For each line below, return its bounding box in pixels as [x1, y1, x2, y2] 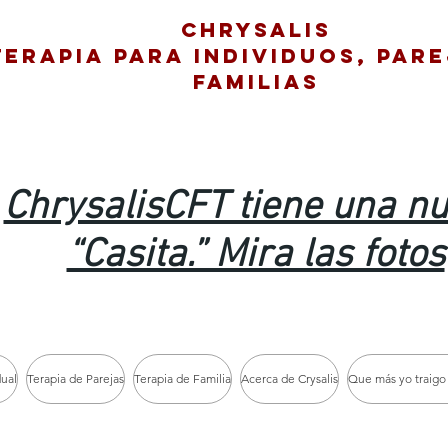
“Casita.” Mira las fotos [66, 232, 445, 280]
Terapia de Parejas [27, 371, 124, 386]
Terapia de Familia [134, 371, 231, 386]
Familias [192, 69, 320, 94]
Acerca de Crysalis [241, 371, 338, 386]
